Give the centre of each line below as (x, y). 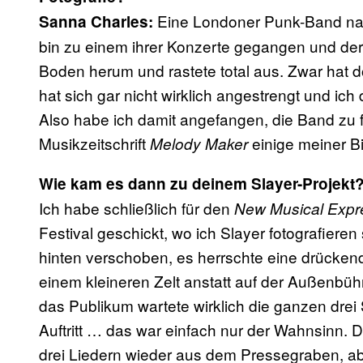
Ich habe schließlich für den (137, 208)
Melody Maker (199, 144)
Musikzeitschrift (94, 143)
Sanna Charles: (98, 22)
